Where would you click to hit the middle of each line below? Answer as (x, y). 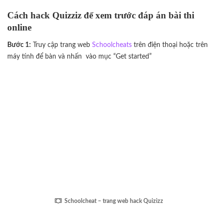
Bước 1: (19, 45)
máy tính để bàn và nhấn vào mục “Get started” (79, 56)
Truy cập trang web (62, 45)
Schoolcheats (112, 45)
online (19, 27)
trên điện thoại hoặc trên (170, 45)
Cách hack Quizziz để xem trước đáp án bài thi (101, 15)
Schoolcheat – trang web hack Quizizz (114, 201)
